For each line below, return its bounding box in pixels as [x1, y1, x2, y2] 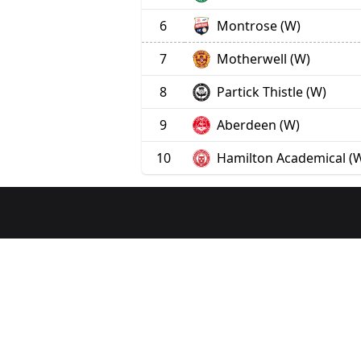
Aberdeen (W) [216, 116, 300, 135]
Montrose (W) [216, 17, 301, 35]
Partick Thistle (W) [216, 83, 326, 102]
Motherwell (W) [216, 50, 310, 68]
